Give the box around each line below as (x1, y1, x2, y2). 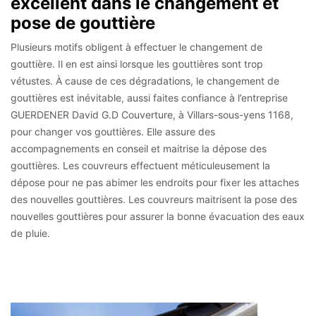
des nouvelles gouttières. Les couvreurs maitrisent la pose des (11, 193, 297, 205)
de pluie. (11, 227, 50, 239)
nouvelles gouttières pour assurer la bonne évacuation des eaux (11, 210, 305, 222)
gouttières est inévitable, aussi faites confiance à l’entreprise (11, 92, 288, 104)
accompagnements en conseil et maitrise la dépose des (11, 142, 267, 154)
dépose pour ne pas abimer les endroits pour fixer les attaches (11, 176, 299, 188)
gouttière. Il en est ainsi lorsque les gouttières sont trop (11, 58, 263, 70)
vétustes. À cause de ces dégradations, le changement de (11, 75, 279, 87)
